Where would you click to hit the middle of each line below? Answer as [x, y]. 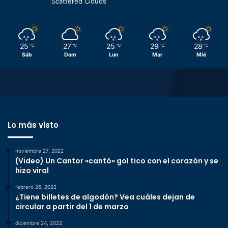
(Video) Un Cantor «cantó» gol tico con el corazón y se [117, 161]
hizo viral [32, 171]
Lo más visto [33, 125]
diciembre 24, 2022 [39, 223]
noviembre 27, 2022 [39, 151]
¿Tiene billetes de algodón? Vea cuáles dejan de [105, 197]
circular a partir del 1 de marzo [72, 207]
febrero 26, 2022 [36, 187]
